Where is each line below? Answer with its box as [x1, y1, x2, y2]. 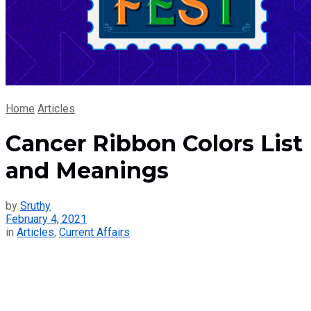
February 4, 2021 [6, 212, 87, 226]
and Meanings [6, 157, 169, 185]
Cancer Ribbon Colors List [6, 130, 303, 158]
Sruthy [20, 199, 51, 212]
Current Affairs [59, 225, 130, 239]
